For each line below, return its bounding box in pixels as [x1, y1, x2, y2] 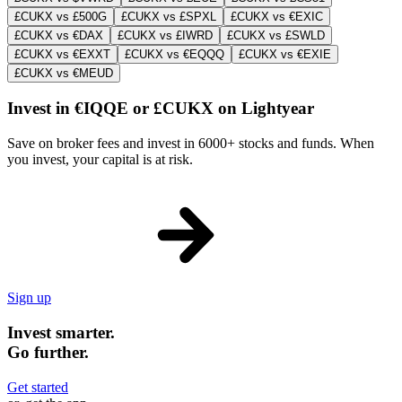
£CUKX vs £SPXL [121, 9, 216, 23]
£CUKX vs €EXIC [231, 9, 323, 23]
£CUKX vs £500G [14, 9, 107, 23]
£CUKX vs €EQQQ [125, 47, 224, 61]
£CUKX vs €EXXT [14, 47, 110, 61]
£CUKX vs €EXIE [239, 47, 331, 61]
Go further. [7, 342, 89, 362]
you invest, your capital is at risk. [7, 152, 193, 168]
